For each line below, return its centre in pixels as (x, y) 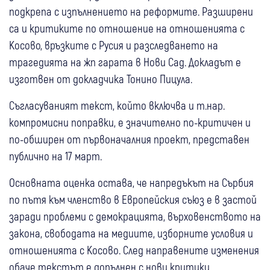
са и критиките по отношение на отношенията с (127, 28)
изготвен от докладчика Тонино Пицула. (101, 78)
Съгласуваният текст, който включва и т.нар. (117, 105)
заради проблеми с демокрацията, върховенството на (135, 216)
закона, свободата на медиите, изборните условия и (131, 233)
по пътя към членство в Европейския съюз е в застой (133, 199)
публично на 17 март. (55, 155)
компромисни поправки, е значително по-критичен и (130, 122)
